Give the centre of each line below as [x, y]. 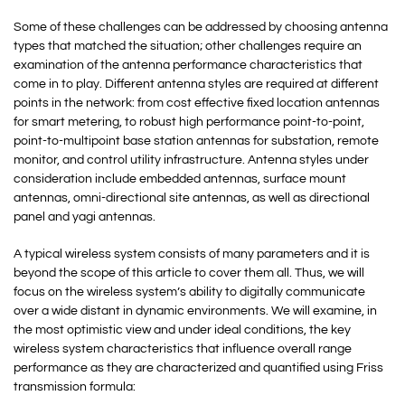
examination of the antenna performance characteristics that [188, 65]
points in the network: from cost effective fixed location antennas [197, 103]
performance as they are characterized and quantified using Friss [198, 368]
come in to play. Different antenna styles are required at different [196, 84]
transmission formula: [75, 387]
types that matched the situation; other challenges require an [188, 46]
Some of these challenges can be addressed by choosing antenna [201, 27]
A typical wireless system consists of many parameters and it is [192, 254]
